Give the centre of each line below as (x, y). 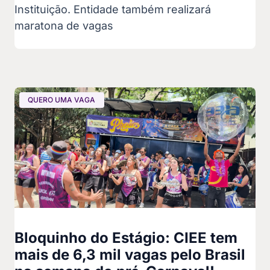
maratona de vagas (64, 26)
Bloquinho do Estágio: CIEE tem (126, 238)
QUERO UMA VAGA (62, 100)
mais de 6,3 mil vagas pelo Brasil (130, 255)
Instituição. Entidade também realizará (113, 9)
